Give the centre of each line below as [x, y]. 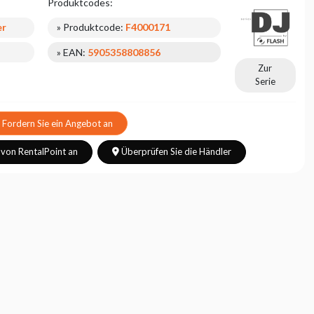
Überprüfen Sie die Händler [176, 152]
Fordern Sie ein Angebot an [58, 123]
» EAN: [73, 52]
